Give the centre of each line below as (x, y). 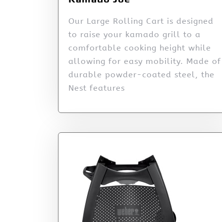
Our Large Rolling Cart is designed (141, 21)
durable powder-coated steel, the (141, 74)
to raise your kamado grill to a (135, 34)
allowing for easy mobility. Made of (145, 61)
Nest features (97, 88)
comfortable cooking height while (140, 48)
